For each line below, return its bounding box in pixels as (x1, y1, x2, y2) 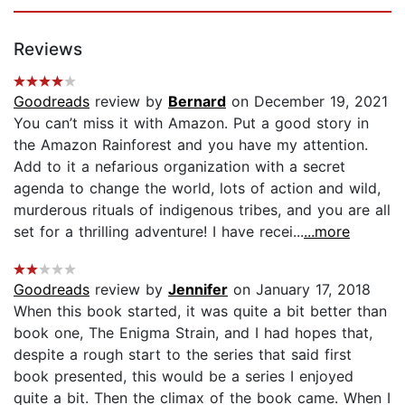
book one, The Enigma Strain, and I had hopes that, (14, 323, 372, 342)
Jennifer (168, 279, 228, 298)
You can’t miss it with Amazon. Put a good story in (14, 113, 369, 132)
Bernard (168, 91, 226, 110)
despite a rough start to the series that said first (14, 344, 352, 363)
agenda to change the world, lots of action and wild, (14, 178, 381, 197)
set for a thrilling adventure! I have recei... (14, 221, 304, 240)
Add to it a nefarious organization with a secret (14, 156, 345, 175)
